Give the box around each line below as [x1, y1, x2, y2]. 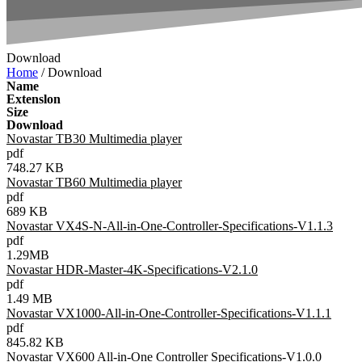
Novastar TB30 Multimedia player [6, 131, 182, 145]
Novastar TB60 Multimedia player [6, 175, 182, 189]
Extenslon [6, 91, 61, 106]
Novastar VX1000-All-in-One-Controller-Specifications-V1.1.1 [6, 305, 331, 320]
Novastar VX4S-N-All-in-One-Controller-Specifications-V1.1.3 [6, 218, 333, 233]
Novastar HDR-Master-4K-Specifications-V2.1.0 [6, 262, 258, 276]
